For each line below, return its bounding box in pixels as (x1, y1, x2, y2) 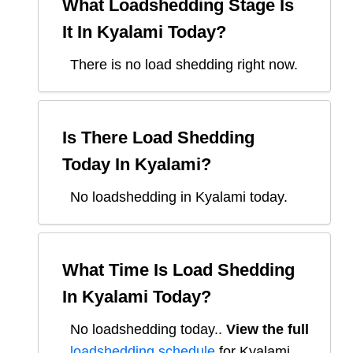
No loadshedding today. (70, 321, 218, 338)
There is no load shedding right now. (70, 57, 298, 73)
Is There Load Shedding (62, 128, 255, 148)
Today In (62, 154, 135, 175)
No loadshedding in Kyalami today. (70, 189, 288, 206)
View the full (226, 321, 309, 338)
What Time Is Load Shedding (62, 260, 295, 281)
